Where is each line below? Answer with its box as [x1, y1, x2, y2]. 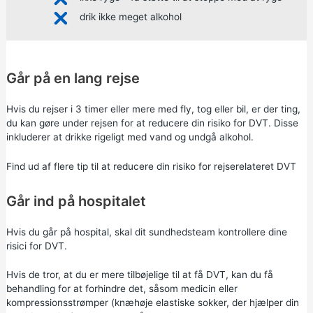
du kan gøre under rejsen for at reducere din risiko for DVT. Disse [6, 117, 298, 129]
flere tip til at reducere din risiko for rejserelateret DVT [53, 160, 296, 172]
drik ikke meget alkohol [79, 10, 182, 22]
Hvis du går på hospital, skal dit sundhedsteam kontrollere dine [6, 226, 287, 238]
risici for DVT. [6, 240, 67, 252]
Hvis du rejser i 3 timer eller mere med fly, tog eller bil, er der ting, [6, 103, 300, 115]
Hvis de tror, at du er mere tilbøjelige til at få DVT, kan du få [6, 269, 273, 281]
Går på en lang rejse [6, 69, 140, 87]
